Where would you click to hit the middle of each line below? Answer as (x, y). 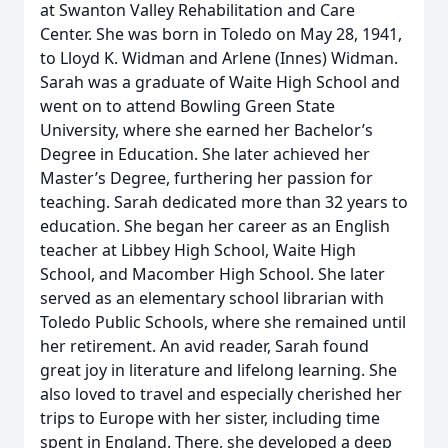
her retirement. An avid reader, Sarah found (204, 346)
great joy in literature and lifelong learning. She (218, 370)
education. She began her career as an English (215, 226)
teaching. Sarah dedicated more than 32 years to (224, 202)
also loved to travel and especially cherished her (221, 394)
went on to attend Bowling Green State (187, 106)
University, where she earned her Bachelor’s (206, 130)
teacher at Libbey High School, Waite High (198, 250)
